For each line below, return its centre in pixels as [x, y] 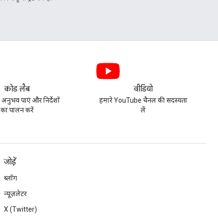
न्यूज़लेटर [15, 194]
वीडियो [143, 89]
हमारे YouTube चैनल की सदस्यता [143, 100]
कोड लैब [17, 89]
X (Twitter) [20, 209]
